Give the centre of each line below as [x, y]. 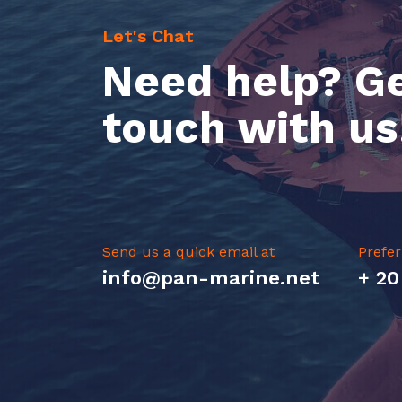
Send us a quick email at [188, 251]
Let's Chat [148, 35]
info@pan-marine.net [211, 277]
